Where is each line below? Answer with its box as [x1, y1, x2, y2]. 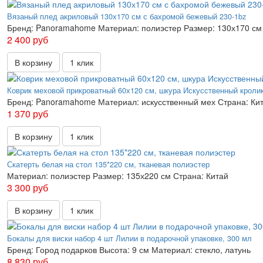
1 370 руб [7, 107, 48, 121]
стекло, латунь [195, 244, 251, 256]
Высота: [99, 244, 130, 256]
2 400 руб [7, 33, 48, 47]
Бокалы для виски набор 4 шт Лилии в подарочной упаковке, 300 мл [7, 233, 252, 244]
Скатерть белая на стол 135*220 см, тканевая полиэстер [7, 159, 210, 170]
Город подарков [36, 244, 97, 256]
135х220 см [126, 170, 171, 182]
